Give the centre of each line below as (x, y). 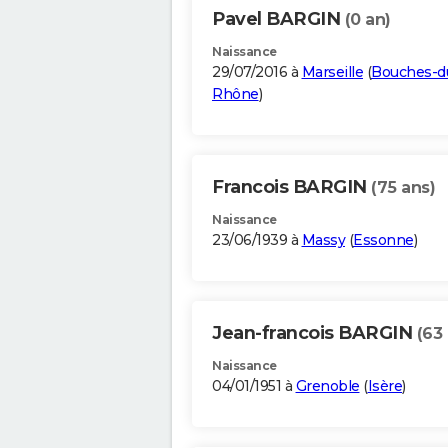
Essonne (383, 240)
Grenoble (327, 386)
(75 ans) (403, 188)
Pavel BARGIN (278, 19)
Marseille (332, 72)
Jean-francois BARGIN (314, 333)
